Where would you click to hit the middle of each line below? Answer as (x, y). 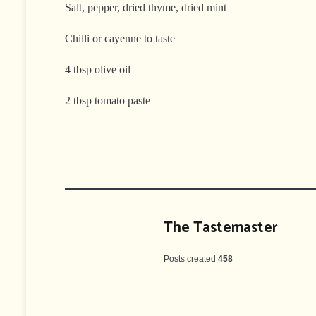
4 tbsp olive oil (98, 69)
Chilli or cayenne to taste (120, 38)
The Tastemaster (221, 227)
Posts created (190, 259)
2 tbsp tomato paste (108, 100)
